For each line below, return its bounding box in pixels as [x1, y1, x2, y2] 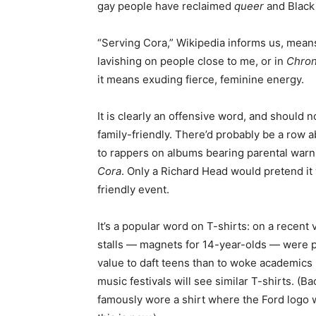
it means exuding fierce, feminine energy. [97, 73, 304, 87]
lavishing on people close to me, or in [97, 54, 286, 68]
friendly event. [97, 183, 169, 197]
